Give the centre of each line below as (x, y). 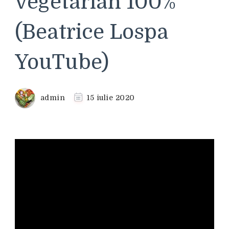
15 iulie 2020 (111, 97)
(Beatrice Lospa (92, 32)
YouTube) (62, 62)
